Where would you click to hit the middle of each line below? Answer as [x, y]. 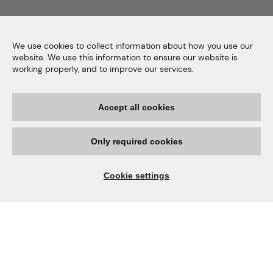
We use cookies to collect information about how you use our [133, 46]
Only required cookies [136, 141]
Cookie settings [136, 175]
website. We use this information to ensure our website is [125, 57]
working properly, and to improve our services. [103, 69]
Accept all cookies [136, 107]
